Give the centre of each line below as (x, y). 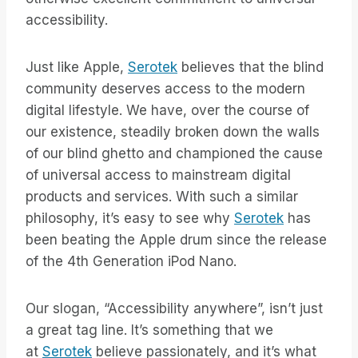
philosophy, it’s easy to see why (130, 219)
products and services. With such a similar (162, 197)
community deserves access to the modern (165, 89)
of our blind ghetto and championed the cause (174, 154)
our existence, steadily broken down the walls (173, 132)
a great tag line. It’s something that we (149, 330)
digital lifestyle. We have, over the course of (167, 111)
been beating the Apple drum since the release (176, 240)
